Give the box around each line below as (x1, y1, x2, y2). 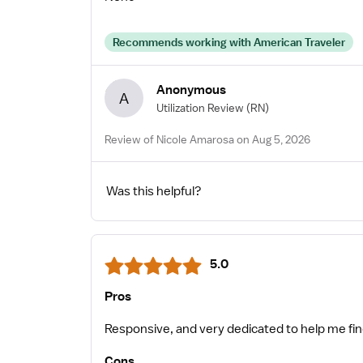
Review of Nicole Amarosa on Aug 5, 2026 (105, 132, 310, 147)
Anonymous (156, 81, 226, 98)
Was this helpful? (106, 183, 202, 200)
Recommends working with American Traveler (113, 35, 345, 50)
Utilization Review (156, 100, 244, 115)
